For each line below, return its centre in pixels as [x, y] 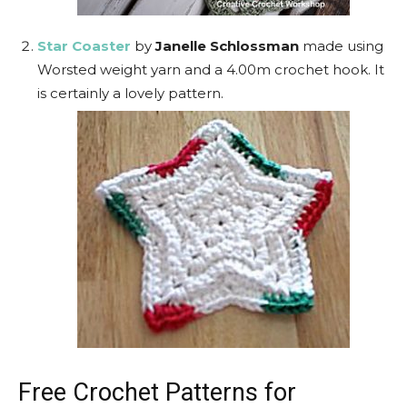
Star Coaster [84, 46]
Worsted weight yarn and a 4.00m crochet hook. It [211, 69]
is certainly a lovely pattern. [130, 93]
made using [341, 46]
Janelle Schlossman [227, 46]
